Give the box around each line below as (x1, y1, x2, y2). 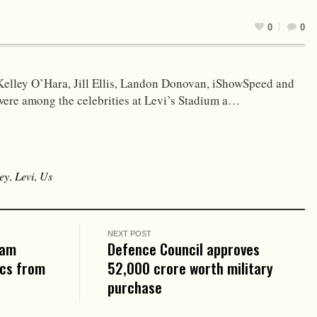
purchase (108, 275, 163, 298)
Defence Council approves (108, 237, 260, 260)
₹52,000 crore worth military (108, 256, 274, 279)
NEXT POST (108, 229, 152, 238)
